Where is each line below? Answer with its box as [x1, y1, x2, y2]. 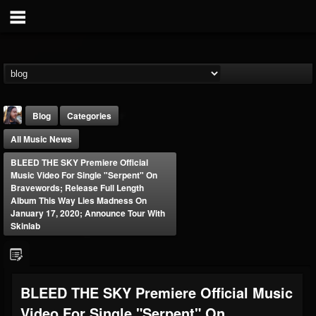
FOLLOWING [78, 256, 122, 267]
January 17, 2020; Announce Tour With [11, 207, 165, 219]
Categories [67, 109, 111, 122]
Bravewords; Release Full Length [11, 181, 144, 194]
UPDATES [147, 256, 181, 267]
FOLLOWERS [11, 256, 56, 267]
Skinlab [11, 219, 40, 232]
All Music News [11, 133, 72, 145]
